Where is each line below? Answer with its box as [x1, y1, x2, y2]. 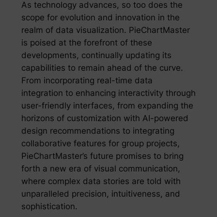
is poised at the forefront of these [21, 38, 152, 48]
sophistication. [21, 201, 77, 212]
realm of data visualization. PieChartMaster [21, 25, 190, 35]
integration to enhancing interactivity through [21, 88, 196, 98]
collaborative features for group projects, [21, 139, 180, 149]
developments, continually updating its [21, 50, 171, 61]
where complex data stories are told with [21, 176, 181, 186]
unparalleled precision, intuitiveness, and [21, 189, 180, 199]
